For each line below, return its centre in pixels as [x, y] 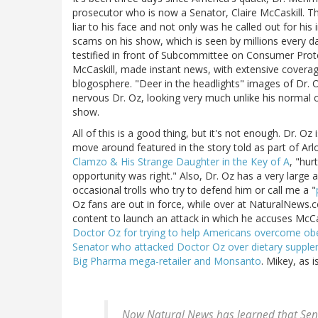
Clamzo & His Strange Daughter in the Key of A [181, 162]
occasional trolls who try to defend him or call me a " [194, 190]
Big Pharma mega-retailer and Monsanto [167, 261]
